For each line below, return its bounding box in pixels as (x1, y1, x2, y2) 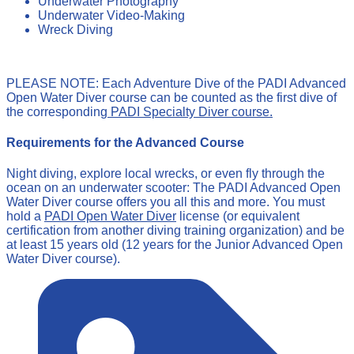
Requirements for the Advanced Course (6, 136, 244, 150)
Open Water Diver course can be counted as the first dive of (6, 90, 337, 104)
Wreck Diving (38, 22, 113, 36)
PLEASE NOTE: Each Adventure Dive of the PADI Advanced (6, 76, 346, 90)
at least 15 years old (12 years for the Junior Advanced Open (6, 238, 343, 252)
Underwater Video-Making (38, 8, 185, 22)
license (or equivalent (176, 209, 299, 224)
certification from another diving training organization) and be (6, 224, 345, 238)
